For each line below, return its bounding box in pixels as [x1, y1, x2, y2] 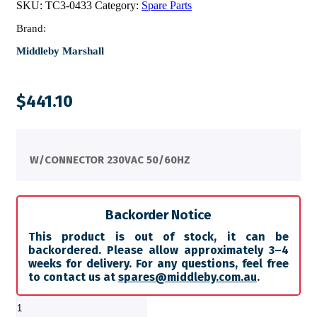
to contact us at [28, 270, 118, 284]
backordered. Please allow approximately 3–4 [28, 243, 289, 257]
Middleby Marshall [16, 45, 104, 57]
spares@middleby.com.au [118, 270, 257, 284]
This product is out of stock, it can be [28, 229, 289, 243]
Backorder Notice [105, 207, 212, 223]
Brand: [16, 23, 46, 35]
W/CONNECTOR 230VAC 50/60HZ [30, 153, 190, 166]
